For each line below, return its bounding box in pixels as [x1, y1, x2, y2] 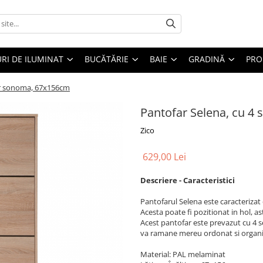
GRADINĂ [188, 53, 225, 65]
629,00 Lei [143, 150, 186, 163]
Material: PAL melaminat [140, 248, 225, 259]
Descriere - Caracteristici [140, 174, 235, 186]
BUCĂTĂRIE [85, 53, 129, 65]
